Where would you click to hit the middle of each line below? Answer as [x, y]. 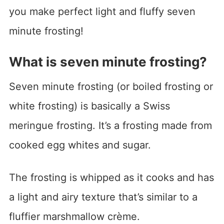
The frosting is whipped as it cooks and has [111, 177]
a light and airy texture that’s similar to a [103, 197]
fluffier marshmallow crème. [74, 216]
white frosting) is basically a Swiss [89, 106]
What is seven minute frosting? [108, 61]
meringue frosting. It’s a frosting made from [110, 125]
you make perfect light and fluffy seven [102, 11]
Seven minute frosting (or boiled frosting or [111, 86]
